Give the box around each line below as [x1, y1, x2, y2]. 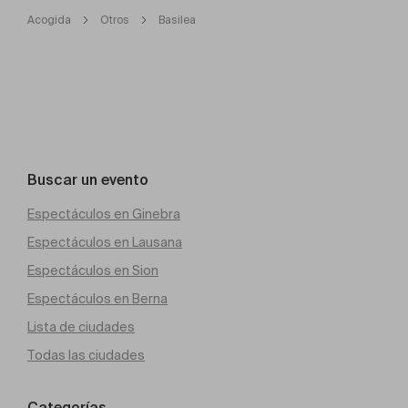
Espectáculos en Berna [27, 292, 168, 306]
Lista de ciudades [27, 321, 135, 334]
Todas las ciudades [27, 349, 145, 362]
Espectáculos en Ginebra [27, 208, 180, 221]
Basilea [158, 15, 196, 26]
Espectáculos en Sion [27, 264, 158, 278]
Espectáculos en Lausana [27, 236, 182, 250]
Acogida [27, 15, 71, 26]
